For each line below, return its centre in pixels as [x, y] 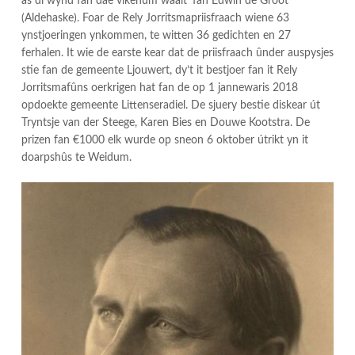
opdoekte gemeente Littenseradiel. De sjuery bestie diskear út [171, 105]
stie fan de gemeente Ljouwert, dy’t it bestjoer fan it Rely [159, 70]
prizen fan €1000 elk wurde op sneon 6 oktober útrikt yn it [165, 140]
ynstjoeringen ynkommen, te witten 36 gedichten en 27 [156, 35]
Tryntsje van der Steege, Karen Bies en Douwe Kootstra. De [166, 122]
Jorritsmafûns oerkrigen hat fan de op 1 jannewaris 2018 [160, 88]
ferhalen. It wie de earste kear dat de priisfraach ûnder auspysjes [177, 53]
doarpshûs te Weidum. [76, 157]
